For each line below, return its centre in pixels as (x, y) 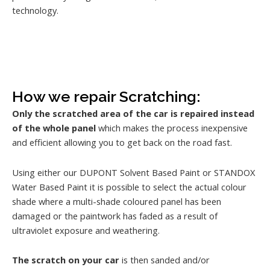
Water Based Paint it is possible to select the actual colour (129, 187)
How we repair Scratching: (106, 97)
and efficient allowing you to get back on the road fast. (122, 143)
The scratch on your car (66, 260)
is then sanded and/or (165, 260)
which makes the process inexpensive (172, 128)
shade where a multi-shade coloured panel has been (117, 201)
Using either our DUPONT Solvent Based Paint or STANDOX (133, 172)
